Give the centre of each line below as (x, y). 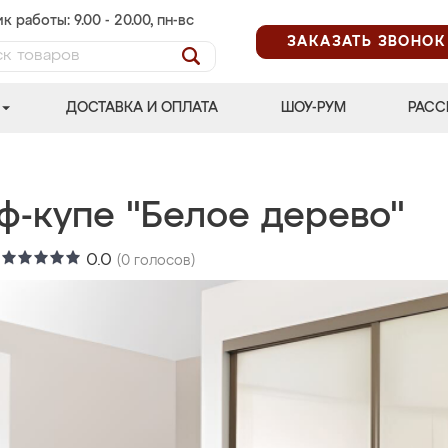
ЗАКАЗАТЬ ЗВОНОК (366, 41)
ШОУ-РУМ (313, 108)
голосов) (162, 261)
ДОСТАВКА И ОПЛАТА (142, 108)
